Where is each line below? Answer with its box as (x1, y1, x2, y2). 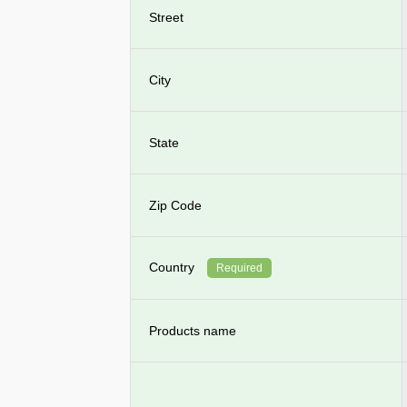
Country (149, 260, 198, 274)
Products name (149, 323, 236, 338)
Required (216, 262, 263, 275)
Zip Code (149, 198, 202, 213)
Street (149, 10, 184, 25)
